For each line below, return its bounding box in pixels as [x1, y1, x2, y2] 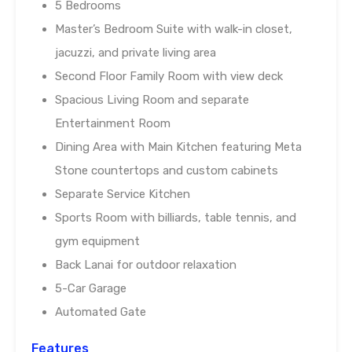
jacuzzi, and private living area [55, 46, 216, 60]
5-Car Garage [55, 281, 126, 296]
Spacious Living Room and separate [55, 93, 249, 108]
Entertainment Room [55, 116, 170, 131]
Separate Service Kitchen [55, 187, 190, 202]
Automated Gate [55, 305, 146, 320]
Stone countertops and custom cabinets [55, 163, 278, 178]
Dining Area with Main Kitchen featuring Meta [55, 140, 302, 155]
